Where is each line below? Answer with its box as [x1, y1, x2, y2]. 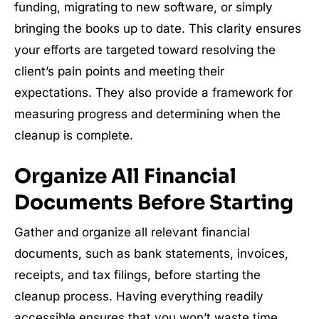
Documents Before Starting [14, 190, 293, 216]
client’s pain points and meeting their [14, 64, 224, 79]
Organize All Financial [14, 164, 236, 189]
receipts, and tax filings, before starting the [14, 268, 261, 283]
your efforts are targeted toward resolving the [14, 43, 276, 58]
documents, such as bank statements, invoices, [14, 246, 288, 261]
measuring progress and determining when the [14, 107, 281, 122]
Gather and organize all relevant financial [14, 225, 250, 240]
